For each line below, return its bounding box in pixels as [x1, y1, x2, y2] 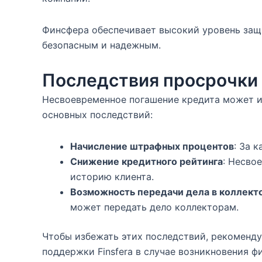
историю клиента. [70, 171, 154, 182]
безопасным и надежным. [42, 39, 161, 51]
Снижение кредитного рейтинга [70, 156, 223, 167]
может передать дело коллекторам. [70, 201, 239, 213]
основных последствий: [42, 109, 153, 120]
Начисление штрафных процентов [70, 140, 234, 152]
